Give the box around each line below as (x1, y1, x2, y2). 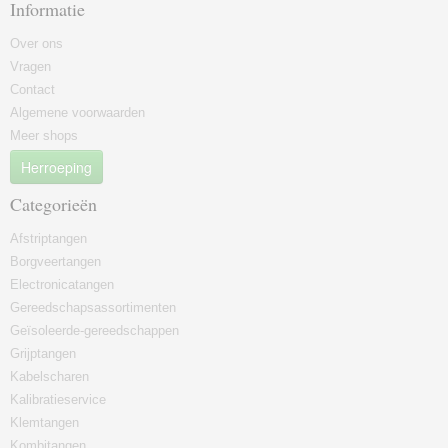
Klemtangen (10, 415, 79, 430)
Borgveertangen (10, 254, 101, 269)
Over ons (10, 36, 63, 51)
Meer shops (10, 128, 78, 143)
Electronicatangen (10, 277, 114, 292)
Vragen (10, 59, 51, 74)
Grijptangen (10, 346, 76, 361)
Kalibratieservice (10, 392, 106, 407)
